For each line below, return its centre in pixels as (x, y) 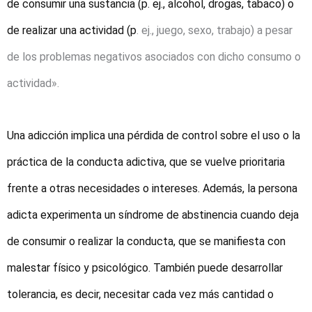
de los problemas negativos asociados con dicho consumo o (154, 57)
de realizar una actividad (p (72, 31)
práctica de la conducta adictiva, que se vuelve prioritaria (146, 162)
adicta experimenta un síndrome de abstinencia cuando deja (153, 214)
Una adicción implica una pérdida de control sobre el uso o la (154, 135)
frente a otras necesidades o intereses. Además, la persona (152, 188)
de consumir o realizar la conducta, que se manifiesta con (146, 241)
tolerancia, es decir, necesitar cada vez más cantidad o (140, 294)
